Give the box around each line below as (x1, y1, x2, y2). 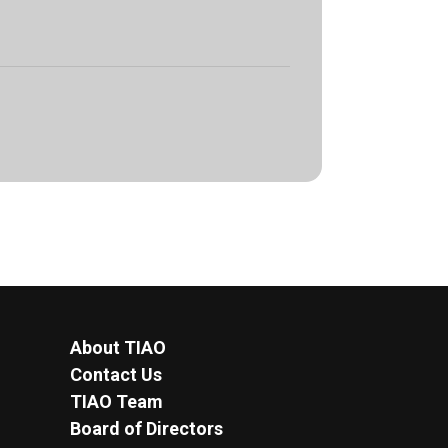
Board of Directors (70, 418, 223, 439)
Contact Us (70, 364, 162, 385)
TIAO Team (70, 391, 163, 412)
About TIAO (70, 337, 166, 358)
